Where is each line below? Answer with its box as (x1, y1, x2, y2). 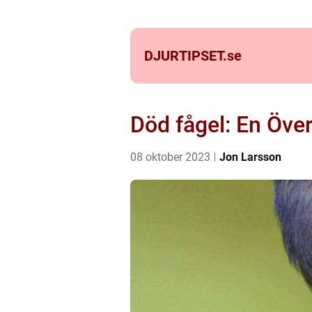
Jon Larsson (219, 150, 281, 164)
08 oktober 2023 (130, 150, 213, 164)
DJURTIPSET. (144, 47, 227, 64)
